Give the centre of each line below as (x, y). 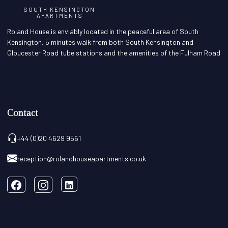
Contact (23, 113)
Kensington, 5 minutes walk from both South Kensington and (100, 42)
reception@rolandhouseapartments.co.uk (82, 158)
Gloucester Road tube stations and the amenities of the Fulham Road (114, 53)
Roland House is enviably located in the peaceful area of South (103, 32)
